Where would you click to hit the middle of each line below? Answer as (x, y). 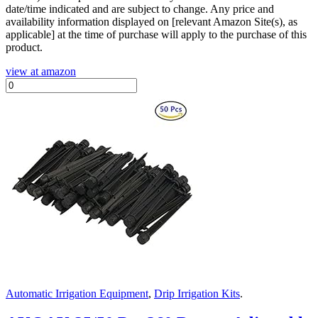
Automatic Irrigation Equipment (77, 293)
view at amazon (41, 71)
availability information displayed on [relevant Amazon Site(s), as (152, 21)
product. (24, 47)
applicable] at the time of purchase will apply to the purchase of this (156, 34)
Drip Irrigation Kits (197, 293)
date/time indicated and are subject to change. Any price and (140, 9)
